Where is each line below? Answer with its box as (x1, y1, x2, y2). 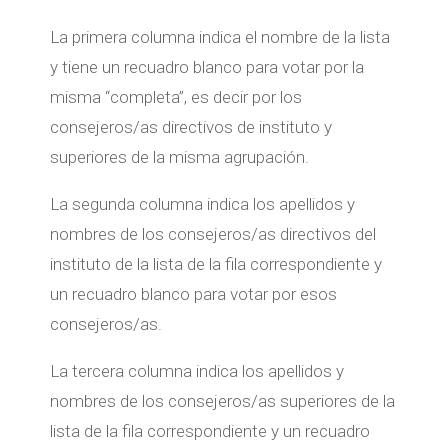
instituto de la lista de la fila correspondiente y (49, 253, 382, 274)
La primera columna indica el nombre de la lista (49, 26, 390, 47)
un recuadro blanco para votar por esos (49, 283, 337, 304)
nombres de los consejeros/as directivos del (49, 223, 376, 244)
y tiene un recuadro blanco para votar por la (49, 56, 364, 77)
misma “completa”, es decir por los (49, 86, 302, 107)
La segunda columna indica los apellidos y (49, 193, 355, 214)
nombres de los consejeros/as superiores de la (49, 390, 395, 411)
